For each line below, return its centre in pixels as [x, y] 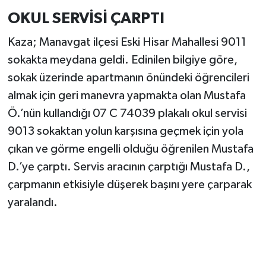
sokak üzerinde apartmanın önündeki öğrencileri [128, 77]
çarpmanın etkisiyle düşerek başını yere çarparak [129, 184]
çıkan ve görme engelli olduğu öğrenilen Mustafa [130, 149]
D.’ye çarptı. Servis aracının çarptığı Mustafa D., [129, 167]
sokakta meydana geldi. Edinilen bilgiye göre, [122, 60]
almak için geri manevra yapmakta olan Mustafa [126, 95]
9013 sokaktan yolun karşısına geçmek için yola [125, 131]
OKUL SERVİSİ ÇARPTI [86, 19]
